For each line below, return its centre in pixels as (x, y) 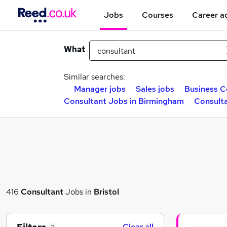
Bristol (106, 192)
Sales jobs (155, 89)
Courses (158, 15)
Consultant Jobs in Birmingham (124, 101)
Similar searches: (94, 77)
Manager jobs (100, 89)
